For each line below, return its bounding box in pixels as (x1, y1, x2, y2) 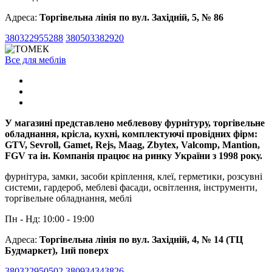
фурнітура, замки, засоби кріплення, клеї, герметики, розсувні (5, 171, 262, 182)
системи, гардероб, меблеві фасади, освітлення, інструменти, (5, 182, 257, 192)
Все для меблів (5, 54, 66, 65)
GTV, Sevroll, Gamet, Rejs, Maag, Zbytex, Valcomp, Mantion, (5, 139, 260, 150)
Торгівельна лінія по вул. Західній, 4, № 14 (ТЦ (39, 234, 243, 245)
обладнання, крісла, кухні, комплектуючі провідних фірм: (5, 128, 257, 139)
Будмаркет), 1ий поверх (5, 245, 109, 256)
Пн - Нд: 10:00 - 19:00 (5, 213, 94, 224)
